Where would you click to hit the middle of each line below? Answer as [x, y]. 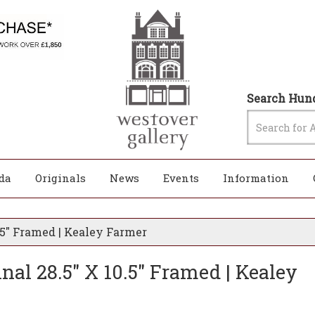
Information [256, 178]
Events [181, 178]
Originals [60, 178]
